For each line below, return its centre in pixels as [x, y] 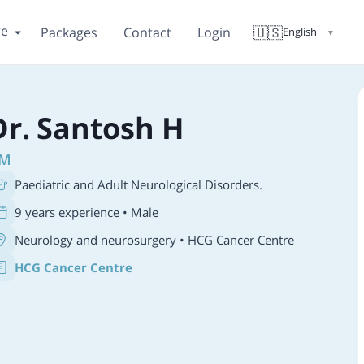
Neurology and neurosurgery [95, 239]
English [300, 32]
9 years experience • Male [87, 212]
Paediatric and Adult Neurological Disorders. [139, 184]
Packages [69, 32]
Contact [147, 32]
